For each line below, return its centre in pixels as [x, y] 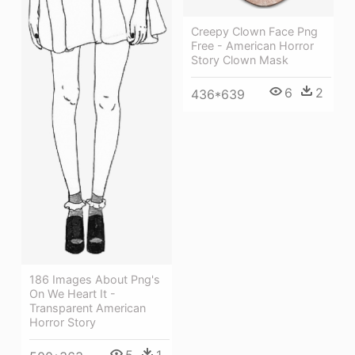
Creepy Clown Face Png [254, 32]
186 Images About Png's [95, 279]
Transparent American [88, 307]
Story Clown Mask [240, 60]
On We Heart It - [73, 293]
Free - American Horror [252, 46]
